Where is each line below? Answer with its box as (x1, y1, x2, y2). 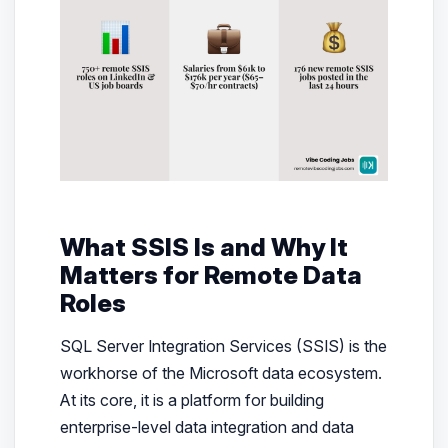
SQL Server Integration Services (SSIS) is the (59, 335, 387, 356)
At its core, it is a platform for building (59, 389, 324, 410)
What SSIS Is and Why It (59, 231, 348, 262)
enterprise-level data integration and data (59, 416, 354, 437)
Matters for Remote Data (59, 259, 362, 290)
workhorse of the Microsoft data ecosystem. (59, 362, 382, 383)
